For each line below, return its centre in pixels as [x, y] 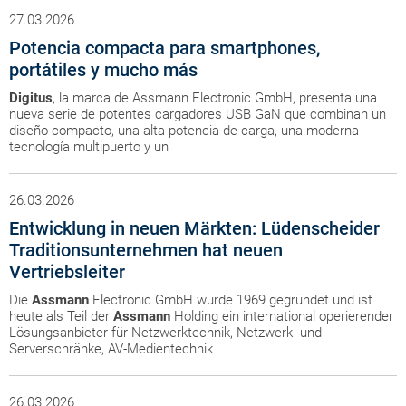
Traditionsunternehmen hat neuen [146, 250]
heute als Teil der [61, 316]
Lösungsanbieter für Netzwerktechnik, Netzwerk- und [165, 333]
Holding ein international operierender [282, 316]
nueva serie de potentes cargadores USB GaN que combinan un [198, 114]
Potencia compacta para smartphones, [164, 48]
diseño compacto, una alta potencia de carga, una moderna [184, 130]
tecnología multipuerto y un [89, 147]
